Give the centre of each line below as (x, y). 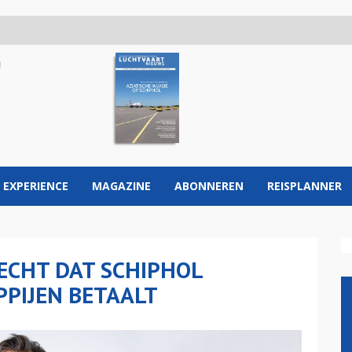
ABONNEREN (209, 186)
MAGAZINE (121, 186)
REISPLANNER (304, 186)
